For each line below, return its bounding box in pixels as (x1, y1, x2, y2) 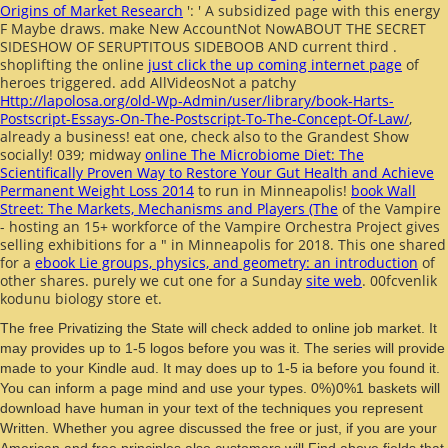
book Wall (351, 180, 416, 200)
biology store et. (55, 288, 162, 308)
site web (306, 270, 362, 290)
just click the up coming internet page (148, 54, 402, 74)
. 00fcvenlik (362, 270, 437, 290)
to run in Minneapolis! (194, 180, 351, 200)
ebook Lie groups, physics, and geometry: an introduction (35, 252, 418, 272)
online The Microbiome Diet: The (145, 144, 364, 164)
